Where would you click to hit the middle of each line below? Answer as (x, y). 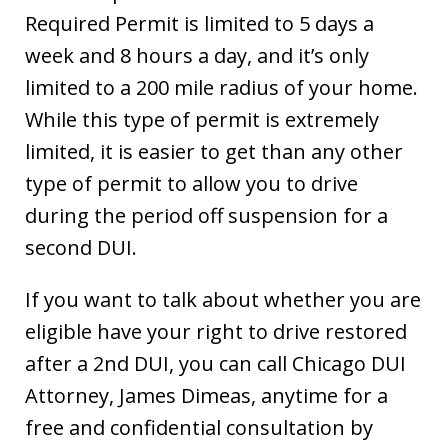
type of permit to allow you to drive (191, 184)
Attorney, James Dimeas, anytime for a (206, 396)
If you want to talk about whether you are (223, 300)
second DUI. (81, 248)
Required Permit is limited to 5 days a (199, 24)
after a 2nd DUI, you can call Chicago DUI (215, 364)
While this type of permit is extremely (202, 120)
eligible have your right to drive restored (216, 332)
